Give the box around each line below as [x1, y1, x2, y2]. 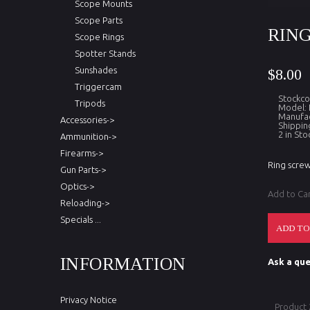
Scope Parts [71, 15, 122, 25]
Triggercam [71, 82, 122, 91]
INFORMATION [60, 254, 186, 274]
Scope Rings [71, 32, 124, 42]
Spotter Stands [71, 48, 136, 58]
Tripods [71, 98, 105, 108]
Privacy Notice [60, 295, 117, 304]
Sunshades [71, 65, 117, 75]
